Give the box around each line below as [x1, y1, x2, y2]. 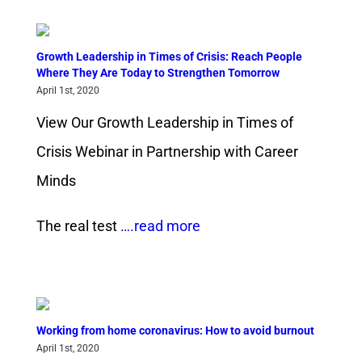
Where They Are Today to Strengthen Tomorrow [36, 66, 280, 80]
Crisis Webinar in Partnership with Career [36, 143, 298, 161]
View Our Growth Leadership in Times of [36, 114, 293, 132]
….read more [116, 217, 200, 235]
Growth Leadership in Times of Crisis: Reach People [36, 50, 302, 64]
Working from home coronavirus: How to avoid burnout [36, 324, 314, 338]
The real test [36, 217, 117, 235]
